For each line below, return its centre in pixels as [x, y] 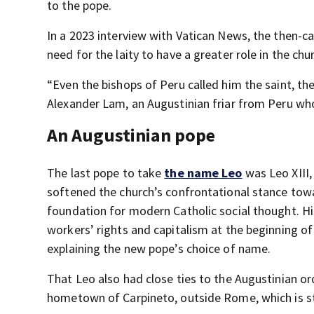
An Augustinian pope [131, 135]
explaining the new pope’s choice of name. [159, 248]
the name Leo [203, 173]
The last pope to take [106, 173]
